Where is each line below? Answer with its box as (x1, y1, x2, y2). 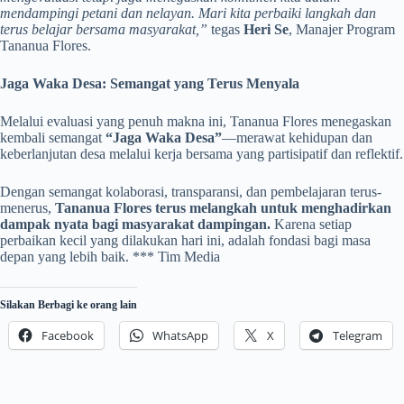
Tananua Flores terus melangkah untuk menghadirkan (55, 200, 391, 216)
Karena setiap (271, 216, 352, 232)
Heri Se (243, 22, 289, 37)
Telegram (333, 327, 382, 344)
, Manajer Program (289, 22, 395, 37)
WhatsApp (152, 327, 208, 344)
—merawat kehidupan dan (222, 130, 372, 145)
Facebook (41, 327, 94, 344)
